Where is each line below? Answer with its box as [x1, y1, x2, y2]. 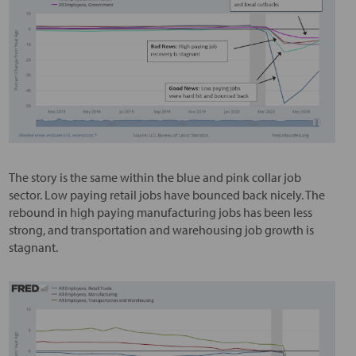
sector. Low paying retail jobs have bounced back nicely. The [8, 187, 325, 203]
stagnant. [8, 239, 58, 256]
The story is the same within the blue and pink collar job [8, 169, 301, 186]
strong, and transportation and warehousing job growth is [8, 222, 314, 238]
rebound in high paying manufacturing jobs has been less [8, 204, 312, 221]
